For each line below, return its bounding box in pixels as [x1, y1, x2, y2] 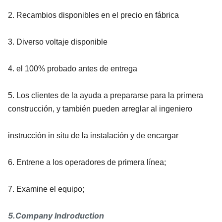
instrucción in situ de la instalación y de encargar [8, 131, 178, 140]
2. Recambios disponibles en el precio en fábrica [8, 10, 179, 19]
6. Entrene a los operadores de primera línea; [8, 158, 166, 166]
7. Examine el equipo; [8, 184, 84, 193]
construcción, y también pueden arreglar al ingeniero [8, 104, 192, 113]
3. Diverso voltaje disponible [8, 37, 108, 46]
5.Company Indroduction [8, 210, 104, 221]
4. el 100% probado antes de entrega [8, 64, 137, 73]
